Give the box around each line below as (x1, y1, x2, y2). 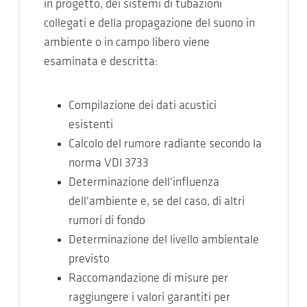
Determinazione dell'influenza (69, 176, 219, 189)
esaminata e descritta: (44, 56, 158, 69)
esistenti (69, 119, 113, 132)
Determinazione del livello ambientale (69, 234, 259, 247)
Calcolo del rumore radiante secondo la (69, 138, 262, 151)
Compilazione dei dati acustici (69, 99, 217, 112)
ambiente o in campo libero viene (44, 36, 210, 49)
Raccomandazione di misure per (69, 272, 228, 285)
